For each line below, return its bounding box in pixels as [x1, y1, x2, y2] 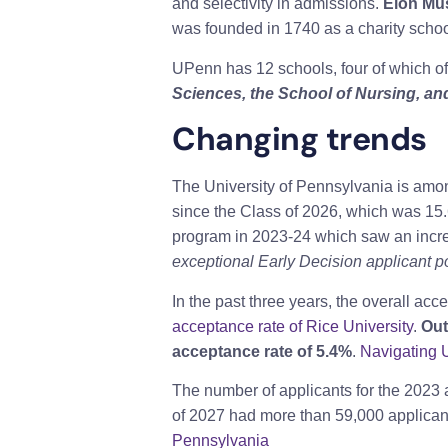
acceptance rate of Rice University [172, 317, 413, 335]
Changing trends [172, 118, 427, 161]
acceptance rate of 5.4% [172, 342, 352, 360]
